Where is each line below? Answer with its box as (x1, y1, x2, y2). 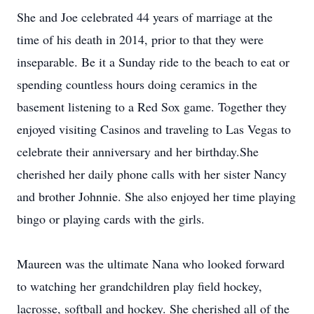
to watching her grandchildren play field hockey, (17, 278, 262, 294)
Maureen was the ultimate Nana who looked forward (17, 255, 285, 272)
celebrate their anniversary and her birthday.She (17, 143, 259, 160)
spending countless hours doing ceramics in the (17, 76, 257, 93)
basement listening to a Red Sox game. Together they (17, 98, 287, 115)
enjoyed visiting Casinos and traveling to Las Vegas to (17, 121, 291, 137)
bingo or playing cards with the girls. (17, 210, 205, 227)
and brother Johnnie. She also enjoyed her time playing (17, 188, 296, 205)
